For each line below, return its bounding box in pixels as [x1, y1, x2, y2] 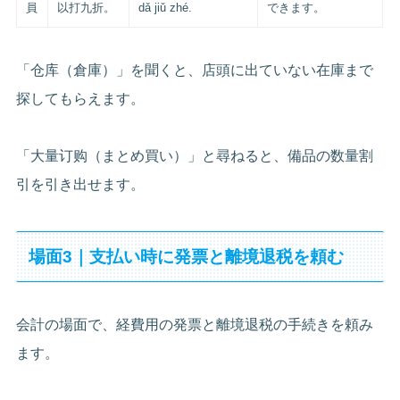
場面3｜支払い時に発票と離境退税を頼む [28, 246, 344, 266]
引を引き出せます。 [16, 177, 146, 193]
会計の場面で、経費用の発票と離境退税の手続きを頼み [16, 317, 374, 333]
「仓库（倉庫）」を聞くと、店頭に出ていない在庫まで [16, 62, 374, 79]
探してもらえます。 [16, 91, 146, 107]
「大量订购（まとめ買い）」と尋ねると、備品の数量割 [16, 148, 374, 164]
